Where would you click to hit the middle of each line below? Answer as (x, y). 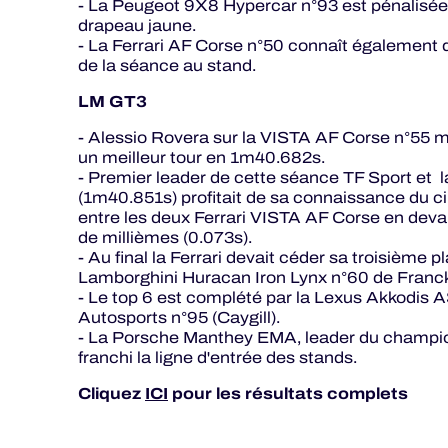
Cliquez (111, 393)
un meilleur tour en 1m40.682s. (201, 157)
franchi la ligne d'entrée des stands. (217, 357)
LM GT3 (112, 101)
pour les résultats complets (288, 393)
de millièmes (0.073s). (165, 237)
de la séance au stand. (167, 65)
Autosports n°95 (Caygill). (179, 317)
